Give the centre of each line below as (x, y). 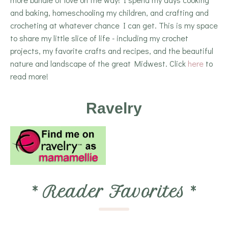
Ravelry (114, 108)
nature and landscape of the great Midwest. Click (99, 63)
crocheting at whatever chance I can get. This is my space (114, 25)
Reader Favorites (114, 192)
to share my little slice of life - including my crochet (99, 38)
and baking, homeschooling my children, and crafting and (109, 12)
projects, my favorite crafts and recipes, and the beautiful (112, 50)
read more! (29, 76)
